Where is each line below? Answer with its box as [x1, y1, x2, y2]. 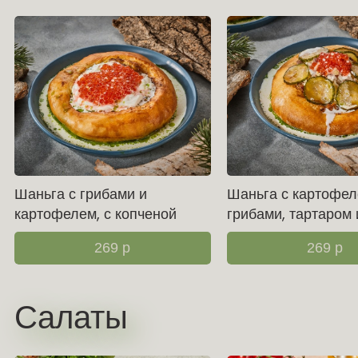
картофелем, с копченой [14, 204, 177, 225]
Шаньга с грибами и [14, 184, 147, 205]
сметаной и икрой [14, 224, 131, 245]
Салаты [14, 295, 128, 340]
